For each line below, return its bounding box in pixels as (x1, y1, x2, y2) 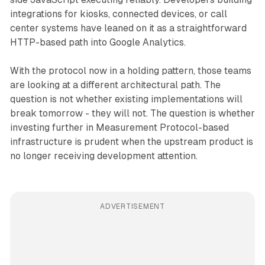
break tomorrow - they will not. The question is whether (9, 108, 255, 119)
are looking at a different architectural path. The (9, 79, 221, 91)
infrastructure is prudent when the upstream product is (9, 136, 253, 148)
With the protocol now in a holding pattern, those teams (9, 65, 251, 77)
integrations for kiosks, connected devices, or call (9, 8, 227, 20)
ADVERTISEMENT (100, 202, 165, 211)
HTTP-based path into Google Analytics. (9, 37, 186, 49)
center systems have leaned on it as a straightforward (9, 22, 247, 34)
